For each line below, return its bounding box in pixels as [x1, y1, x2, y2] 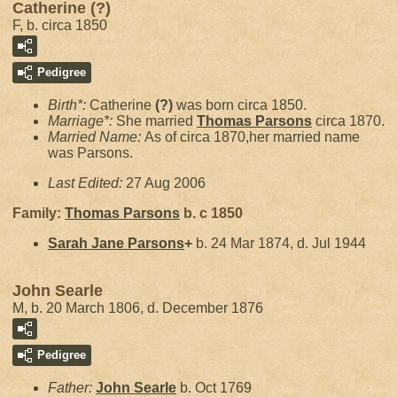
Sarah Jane [48, 236, 128, 251]
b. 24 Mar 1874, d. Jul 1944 [192, 236, 366, 251]
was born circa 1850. [173, 97, 307, 113]
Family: [12, 206, 65, 221]
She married [116, 113, 197, 128]
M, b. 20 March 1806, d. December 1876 [12, 300, 263, 315]
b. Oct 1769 [176, 380, 252, 395]
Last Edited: [48, 175, 126, 191]
